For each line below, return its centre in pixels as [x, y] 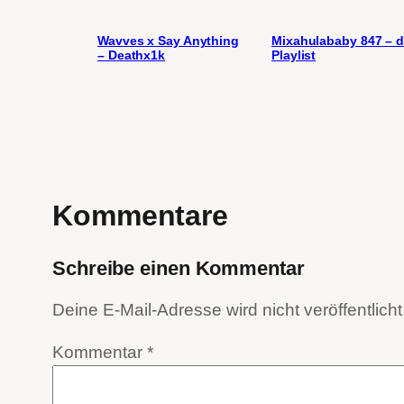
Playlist [294, 55]
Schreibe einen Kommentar [179, 268]
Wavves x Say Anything [168, 40]
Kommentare [140, 216]
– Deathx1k [132, 55]
